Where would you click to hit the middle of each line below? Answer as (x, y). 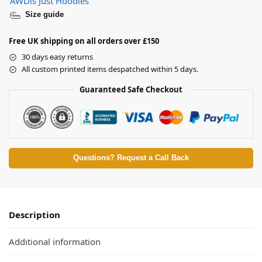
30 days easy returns (57, 57)
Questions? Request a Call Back (131, 158)
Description (35, 215)
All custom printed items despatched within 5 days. (110, 69)
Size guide (44, 15)
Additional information (55, 241)
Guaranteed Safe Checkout (131, 90)
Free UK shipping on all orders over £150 (84, 41)
